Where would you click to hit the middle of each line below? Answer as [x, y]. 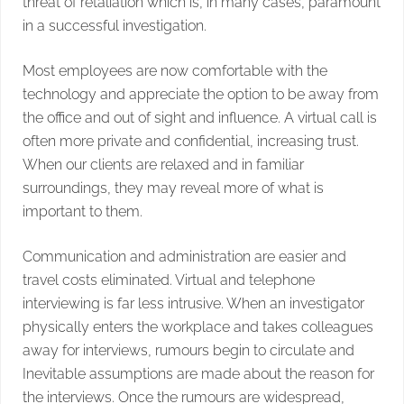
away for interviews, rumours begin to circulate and [188, 350]
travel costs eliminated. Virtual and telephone [169, 280]
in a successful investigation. [115, 25]
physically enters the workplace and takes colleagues [198, 326]
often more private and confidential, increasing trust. [191, 141]
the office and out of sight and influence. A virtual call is [200, 117]
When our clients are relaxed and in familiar [163, 164]
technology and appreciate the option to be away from [201, 94]
